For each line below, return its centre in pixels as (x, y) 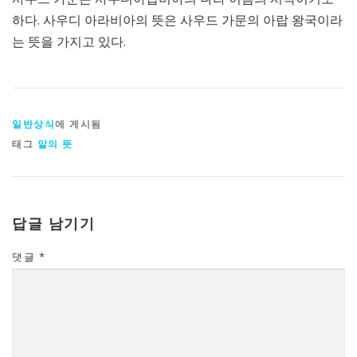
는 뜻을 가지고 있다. (69, 42)
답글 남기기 (53, 224)
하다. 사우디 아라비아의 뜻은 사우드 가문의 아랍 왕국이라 (177, 20)
